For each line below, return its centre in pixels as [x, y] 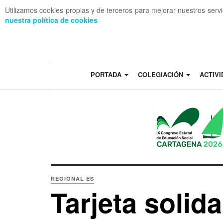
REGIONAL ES [72, 178]
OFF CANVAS [54, 28]
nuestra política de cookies [51, 20]
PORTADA [107, 74]
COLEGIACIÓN [161, 74]
